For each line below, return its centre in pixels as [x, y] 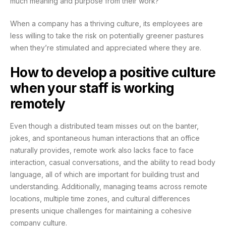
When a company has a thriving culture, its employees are [106, 23]
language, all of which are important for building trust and [105, 175]
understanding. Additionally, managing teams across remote [109, 187]
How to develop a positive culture [113, 72]
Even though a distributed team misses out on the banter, [104, 126]
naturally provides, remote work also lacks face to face [102, 150]
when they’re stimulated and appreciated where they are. [106, 47]
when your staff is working [92, 88]
